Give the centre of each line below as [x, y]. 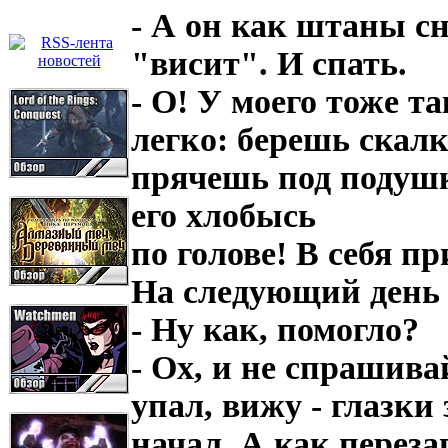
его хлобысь [223, 215]
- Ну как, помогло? [275, 329]
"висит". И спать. [269, 63]
